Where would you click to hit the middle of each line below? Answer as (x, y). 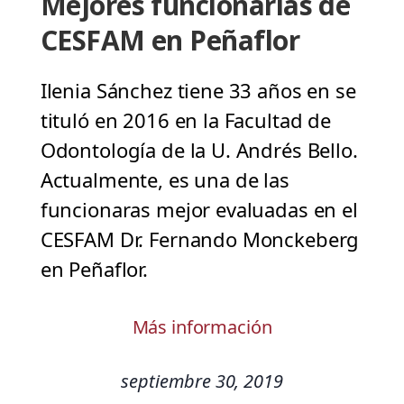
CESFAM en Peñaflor (170, 41)
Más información (202, 327)
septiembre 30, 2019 (202, 381)
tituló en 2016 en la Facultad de (185, 120)
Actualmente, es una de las (165, 180)
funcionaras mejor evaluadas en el (199, 210)
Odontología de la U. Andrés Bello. (199, 150)
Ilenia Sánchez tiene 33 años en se (198, 91)
